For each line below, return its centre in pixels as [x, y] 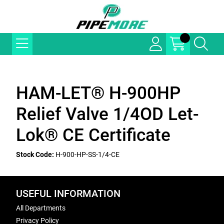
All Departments [41, 208]
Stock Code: [35, 154]
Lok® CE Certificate [93, 135]
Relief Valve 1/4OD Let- [107, 114]
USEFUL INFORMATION [68, 194]
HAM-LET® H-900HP [98, 93]
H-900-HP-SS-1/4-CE [87, 154]
